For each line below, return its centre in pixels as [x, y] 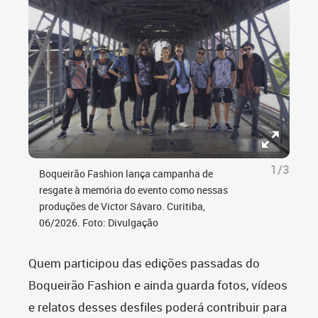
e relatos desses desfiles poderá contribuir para [158, 307]
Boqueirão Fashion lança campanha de [126, 174]
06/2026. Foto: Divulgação [99, 223]
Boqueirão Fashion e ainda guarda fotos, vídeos [158, 285]
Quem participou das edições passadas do [144, 263]
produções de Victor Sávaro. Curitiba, [122, 207]
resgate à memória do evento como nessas [133, 190]
